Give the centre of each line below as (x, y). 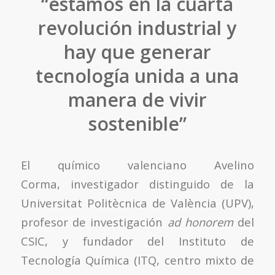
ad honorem (200, 222)
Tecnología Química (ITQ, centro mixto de (137, 260)
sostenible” (137, 124)
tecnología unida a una (137, 76)
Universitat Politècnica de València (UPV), (137, 203)
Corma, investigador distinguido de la (137, 184)
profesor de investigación (94, 222)
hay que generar (137, 52)
